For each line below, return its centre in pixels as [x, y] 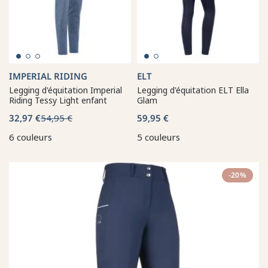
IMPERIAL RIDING [48, 76]
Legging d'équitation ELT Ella [193, 90]
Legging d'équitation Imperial [66, 90]
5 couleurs [159, 137]
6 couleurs [31, 137]
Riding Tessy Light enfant [58, 100]
